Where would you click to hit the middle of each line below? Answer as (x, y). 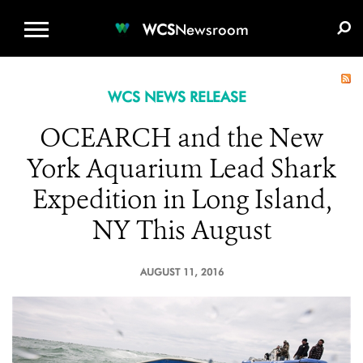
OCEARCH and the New (181, 138)
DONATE (207, 13)
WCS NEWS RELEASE (177, 97)
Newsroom (212, 29)
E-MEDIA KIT (293, 13)
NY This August (181, 230)
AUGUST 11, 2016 (181, 272)
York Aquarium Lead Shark (181, 169)
